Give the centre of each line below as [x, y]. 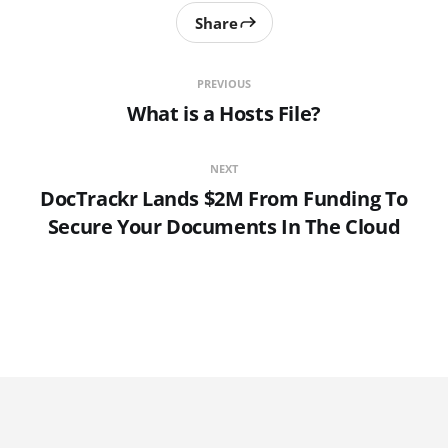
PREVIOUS [223, 84]
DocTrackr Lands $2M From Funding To [223, 199]
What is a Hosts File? [224, 114]
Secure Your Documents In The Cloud [224, 227]
